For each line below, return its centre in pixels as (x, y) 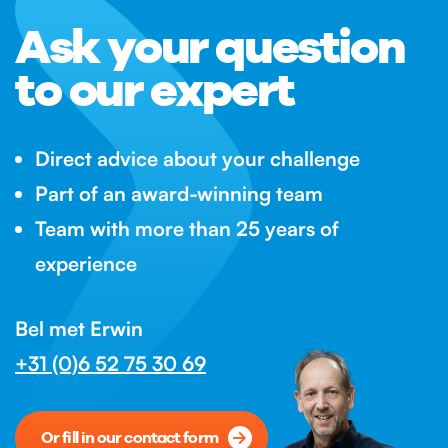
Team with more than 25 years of (187, 229)
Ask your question (210, 46)
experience (86, 264)
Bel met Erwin (79, 329)
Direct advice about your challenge (197, 159)
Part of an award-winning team (179, 194)
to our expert (154, 89)
